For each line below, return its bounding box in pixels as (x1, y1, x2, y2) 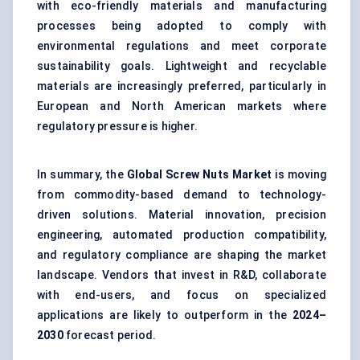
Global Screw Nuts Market (126, 168, 272, 182)
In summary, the (37, 168, 127, 182)
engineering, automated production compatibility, (37, 228, 326, 242)
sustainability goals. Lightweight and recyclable (37, 59, 326, 73)
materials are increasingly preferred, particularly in (37, 80, 326, 93)
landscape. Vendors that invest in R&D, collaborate (37, 268, 326, 282)
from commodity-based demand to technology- (37, 188, 326, 202)
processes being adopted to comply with (37, 19, 326, 33)
